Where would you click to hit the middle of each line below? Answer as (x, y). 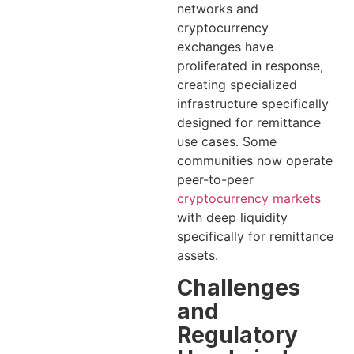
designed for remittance (249, 122)
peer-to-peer (215, 179)
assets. (198, 255)
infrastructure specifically (253, 103)
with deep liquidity (232, 217)
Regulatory (237, 335)
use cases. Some (227, 141)
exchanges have (225, 46)
